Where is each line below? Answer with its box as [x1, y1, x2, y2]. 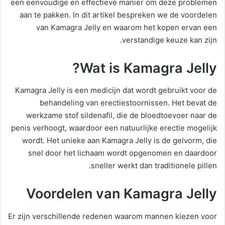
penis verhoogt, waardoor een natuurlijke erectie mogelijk [11, 123, 217, 133]
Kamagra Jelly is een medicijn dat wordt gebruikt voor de [15, 85, 217, 95]
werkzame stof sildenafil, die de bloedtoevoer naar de [26, 110, 217, 121]
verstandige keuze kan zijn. [122, 35, 217, 45]
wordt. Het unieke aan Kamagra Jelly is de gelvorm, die [22, 136, 217, 146]
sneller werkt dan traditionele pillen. [91, 161, 217, 171]
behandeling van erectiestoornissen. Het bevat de [40, 98, 217, 108]
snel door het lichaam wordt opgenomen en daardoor [28, 148, 217, 158]
